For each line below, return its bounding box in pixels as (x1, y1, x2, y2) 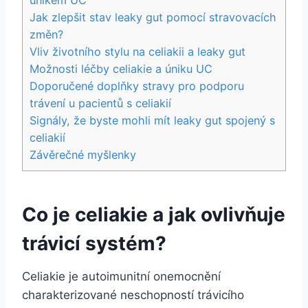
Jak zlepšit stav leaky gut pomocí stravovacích (30, 10, 276, 24)
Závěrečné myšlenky (30, 147, 136, 162)
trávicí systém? (22, 231, 166, 255)
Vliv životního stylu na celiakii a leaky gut (30, 44, 245, 58)
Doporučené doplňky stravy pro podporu (30, 78, 244, 93)
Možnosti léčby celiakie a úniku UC (30, 61, 212, 76)
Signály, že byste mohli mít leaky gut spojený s (30, 113, 275, 127)
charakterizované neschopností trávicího (22, 287, 244, 302)
